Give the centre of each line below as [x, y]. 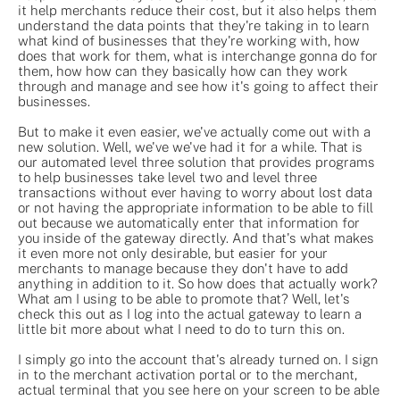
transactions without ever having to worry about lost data [195, 192]
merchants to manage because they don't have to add [183, 268]
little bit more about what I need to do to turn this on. [181, 329]
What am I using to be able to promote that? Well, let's [184, 298]
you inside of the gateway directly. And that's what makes [196, 237]
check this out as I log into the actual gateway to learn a [190, 313]
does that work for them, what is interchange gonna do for [198, 55]
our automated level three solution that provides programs [196, 162]
